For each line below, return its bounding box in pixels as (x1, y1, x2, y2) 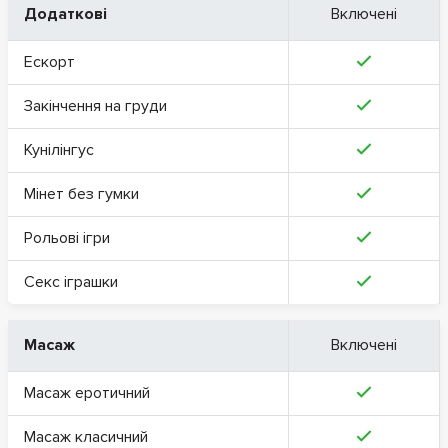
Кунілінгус (24, 139, 94, 160)
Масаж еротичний (24, 382, 150, 403)
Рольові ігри (24, 227, 110, 248)
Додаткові (24, 3, 107, 24)
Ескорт (24, 51, 75, 72)
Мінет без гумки (24, 183, 139, 204)
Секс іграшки (24, 271, 118, 292)
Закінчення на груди (24, 95, 167, 116)
